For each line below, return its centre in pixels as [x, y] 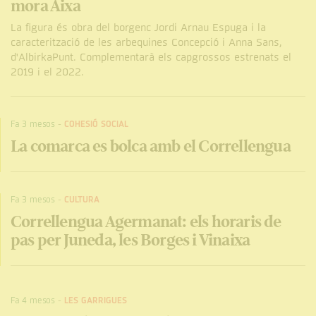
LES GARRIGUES [96, 301]
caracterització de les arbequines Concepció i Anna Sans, [146, 42]
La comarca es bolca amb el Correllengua [151, 146]
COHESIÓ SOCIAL [96, 125]
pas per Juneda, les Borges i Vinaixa [130, 239]
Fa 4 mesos [33, 301]
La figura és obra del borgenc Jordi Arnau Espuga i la [138, 27]
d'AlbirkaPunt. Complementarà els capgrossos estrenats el [151, 57]
